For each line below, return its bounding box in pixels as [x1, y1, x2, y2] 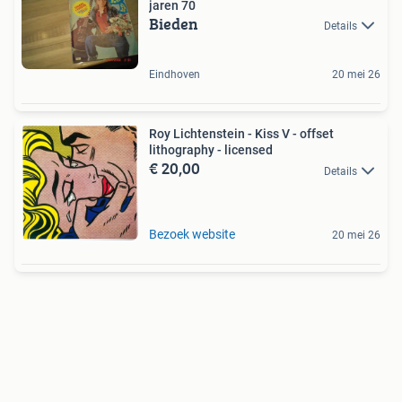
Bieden [149, 12, 198, 36]
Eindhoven [149, 68, 200, 82]
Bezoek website [149, 227, 235, 242]
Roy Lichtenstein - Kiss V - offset [149, 127, 334, 142]
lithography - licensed [149, 143, 273, 158]
